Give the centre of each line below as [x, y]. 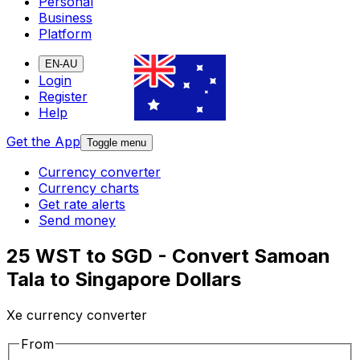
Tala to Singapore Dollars [124, 280]
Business [65, 18]
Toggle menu [117, 143]
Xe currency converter [77, 315]
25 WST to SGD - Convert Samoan [168, 256]
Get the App [43, 142]
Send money [77, 221]
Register [63, 97]
